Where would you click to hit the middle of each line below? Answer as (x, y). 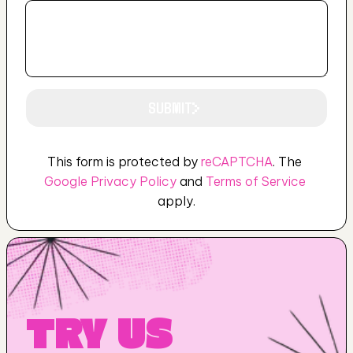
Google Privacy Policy (110, 181)
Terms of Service (255, 181)
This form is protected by (124, 162)
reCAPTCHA (237, 162)
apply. (176, 201)
